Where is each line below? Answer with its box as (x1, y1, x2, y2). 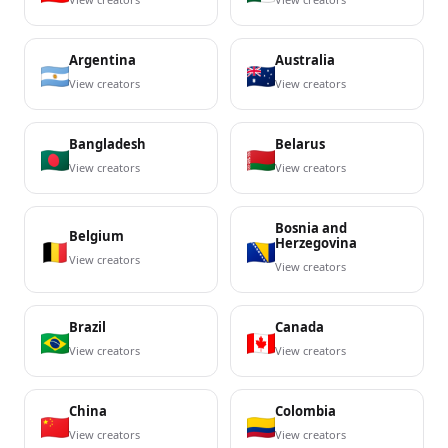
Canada (275, 318, 324, 337)
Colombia (275, 402, 336, 421)
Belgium (69, 226, 124, 245)
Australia (275, 51, 335, 70)
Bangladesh (69, 135, 146, 154)
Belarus (275, 135, 325, 154)
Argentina (69, 51, 136, 70)
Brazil (69, 318, 106, 337)
